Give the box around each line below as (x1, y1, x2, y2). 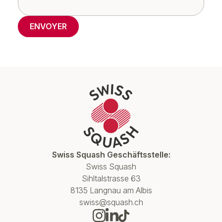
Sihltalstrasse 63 (81, 173, 141, 184)
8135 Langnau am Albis (70, 185, 152, 196)
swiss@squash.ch (79, 197, 143, 208)
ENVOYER (30, 21, 67, 31)
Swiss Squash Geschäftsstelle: (52, 150, 170, 160)
